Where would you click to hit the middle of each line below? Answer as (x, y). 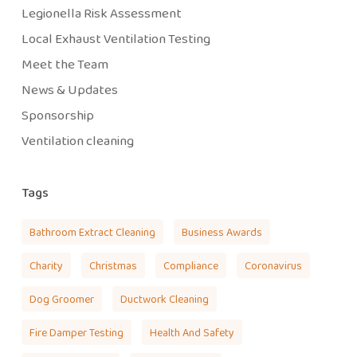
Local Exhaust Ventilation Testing (116, 39)
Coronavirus (273, 266)
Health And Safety (192, 333)
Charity (46, 266)
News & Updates (69, 90)
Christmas (113, 266)
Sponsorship (57, 116)
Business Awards (222, 232)
